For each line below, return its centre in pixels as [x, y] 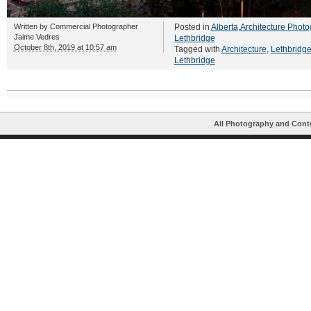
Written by [32, 26]
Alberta [224, 27]
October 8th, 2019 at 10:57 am [65, 47]
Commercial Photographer [94, 26]
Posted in [192, 27]
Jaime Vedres [36, 37]
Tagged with [197, 49]
